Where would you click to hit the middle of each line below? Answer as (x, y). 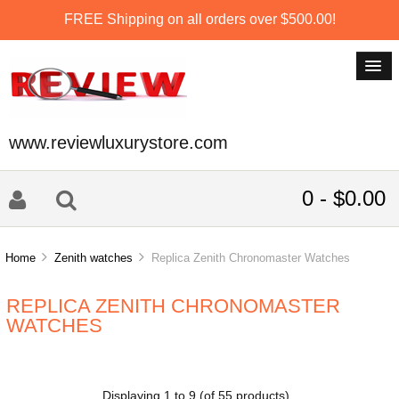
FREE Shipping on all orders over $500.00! (199, 19)
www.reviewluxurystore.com (118, 142)
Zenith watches (94, 258)
